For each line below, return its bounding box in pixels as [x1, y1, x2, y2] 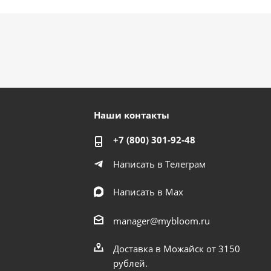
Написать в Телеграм [113, 158, 206, 171]
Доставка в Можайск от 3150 [113, 243, 241, 255]
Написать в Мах [113, 186, 184, 198]
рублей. [113, 257, 148, 269]
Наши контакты [94, 109, 170, 122]
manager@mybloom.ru [113, 215, 211, 227]
